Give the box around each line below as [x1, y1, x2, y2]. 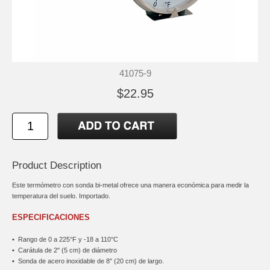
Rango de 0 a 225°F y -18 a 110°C [14, 235, 118, 243]
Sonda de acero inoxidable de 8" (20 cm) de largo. [14, 257, 164, 265]
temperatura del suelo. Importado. [12, 192, 110, 199]
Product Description [12, 159, 101, 171]
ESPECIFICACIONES [12, 212, 90, 222]
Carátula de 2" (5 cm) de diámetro [14, 246, 117, 254]
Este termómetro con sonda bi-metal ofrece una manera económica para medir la [12, 181, 249, 189]
